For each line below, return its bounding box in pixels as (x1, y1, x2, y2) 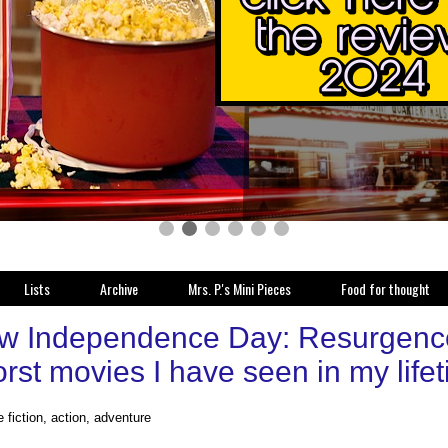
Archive (100, 278, 138, 299)
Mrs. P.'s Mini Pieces (188, 278, 291, 299)
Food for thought (341, 278, 430, 299)
